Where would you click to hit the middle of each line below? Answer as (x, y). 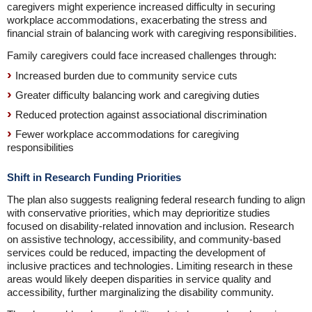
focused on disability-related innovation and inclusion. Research (150, 226)
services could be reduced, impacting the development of (136, 252)
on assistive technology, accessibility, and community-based (144, 239)
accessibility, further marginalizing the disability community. (140, 292)
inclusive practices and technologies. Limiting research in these (150, 266)
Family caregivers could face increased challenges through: (142, 55)
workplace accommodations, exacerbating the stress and (137, 20)
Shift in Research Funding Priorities (94, 177)
